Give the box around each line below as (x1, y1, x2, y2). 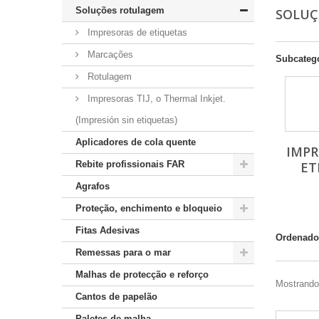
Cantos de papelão (75, 291, 157, 302)
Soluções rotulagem (75, 5, 164, 16)
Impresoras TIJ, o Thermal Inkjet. (85, 93, 226, 104)
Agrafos (75, 181, 110, 192)
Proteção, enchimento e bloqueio (75, 203, 222, 214)
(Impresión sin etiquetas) (75, 115, 177, 125)
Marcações (85, 49, 133, 60)
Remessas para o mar (75, 247, 171, 258)
